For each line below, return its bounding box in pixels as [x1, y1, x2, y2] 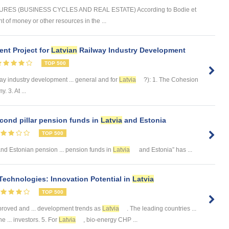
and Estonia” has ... [138, 146, 192, 154]
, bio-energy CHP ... [83, 216, 138, 224]
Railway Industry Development [77, 46, 186, 55]
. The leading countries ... [127, 205, 196, 213]
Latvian [51, 46, 77, 55]
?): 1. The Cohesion [144, 76, 198, 84]
